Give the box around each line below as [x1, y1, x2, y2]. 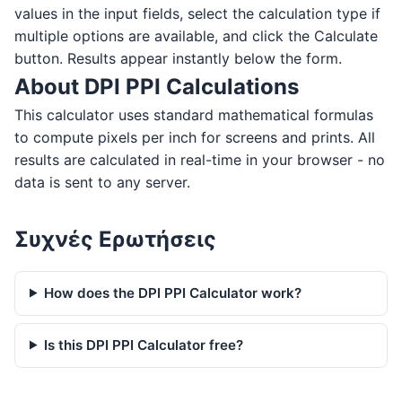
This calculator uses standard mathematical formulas [14, 105, 373, 124]
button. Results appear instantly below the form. [14, 48, 342, 67]
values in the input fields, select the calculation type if [14, 4, 380, 22]
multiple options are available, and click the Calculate [14, 26, 378, 45]
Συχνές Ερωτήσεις [14, 225, 216, 252]
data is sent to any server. [14, 172, 190, 191]
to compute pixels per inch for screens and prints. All [14, 127, 375, 146]
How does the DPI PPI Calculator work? [44, 284, 302, 301]
